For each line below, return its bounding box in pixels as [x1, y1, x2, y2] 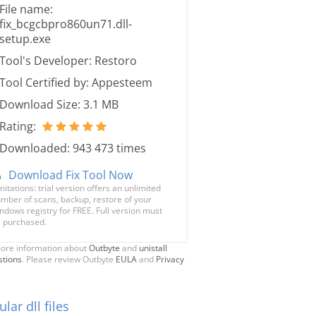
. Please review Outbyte [22, 253, 116, 265]
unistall [139, 242, 167, 254]
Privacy [156, 253, 184, 265]
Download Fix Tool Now [8, 167, 133, 183]
